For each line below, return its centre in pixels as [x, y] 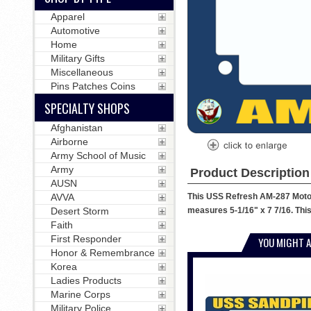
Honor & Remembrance [102, 253]
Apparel [67, 17]
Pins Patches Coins [93, 86]
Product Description [250, 173]
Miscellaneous [82, 72]
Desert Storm [79, 211]
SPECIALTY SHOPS [87, 108]
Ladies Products [86, 280]
